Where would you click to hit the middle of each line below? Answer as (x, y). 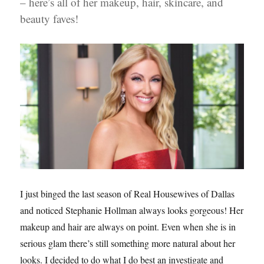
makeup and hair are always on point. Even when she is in (128, 227)
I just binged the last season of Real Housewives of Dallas (128, 194)
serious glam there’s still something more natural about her (128, 243)
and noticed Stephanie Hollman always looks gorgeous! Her (132, 210)
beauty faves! (49, 19)
